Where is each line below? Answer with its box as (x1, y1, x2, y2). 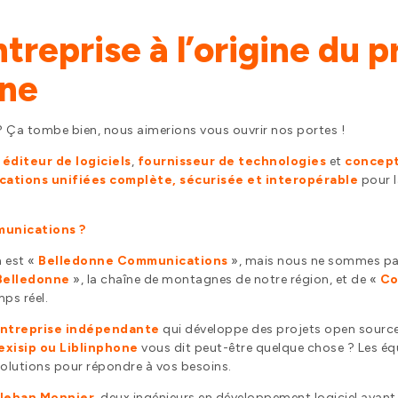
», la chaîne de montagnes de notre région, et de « (69, 272, 380, 288)
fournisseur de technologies (137, 154, 327, 170)
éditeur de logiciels (2, 154, 131, 170)
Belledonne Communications (38, 253, 228, 269)
